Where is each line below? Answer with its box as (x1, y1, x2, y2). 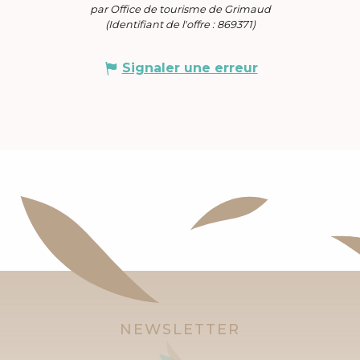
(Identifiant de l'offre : (104, 18, 217, 31)
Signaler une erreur (121, 59, 258, 76)
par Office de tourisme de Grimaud (89, 2, 271, 15)
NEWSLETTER (120, 320, 240, 338)
